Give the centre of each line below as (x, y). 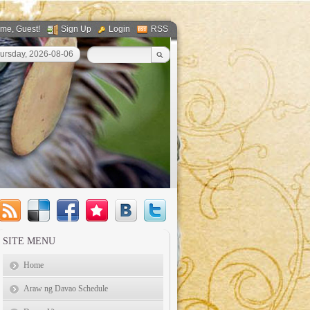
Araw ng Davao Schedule (66, 289)
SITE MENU (29, 241)
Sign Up (76, 29)
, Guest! (27, 29)
